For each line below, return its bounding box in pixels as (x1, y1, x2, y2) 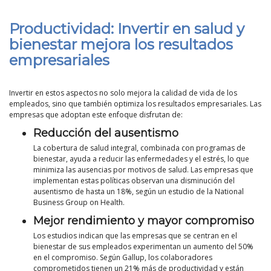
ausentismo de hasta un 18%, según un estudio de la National (33, 186, 244, 197)
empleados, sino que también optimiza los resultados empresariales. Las (9, 98, 261, 109)
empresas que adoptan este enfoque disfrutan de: (9, 109, 183, 120)
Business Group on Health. (33, 197, 125, 207)
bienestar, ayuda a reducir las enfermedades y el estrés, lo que (33, 153, 249, 164)
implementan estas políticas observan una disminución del (33, 175, 235, 186)
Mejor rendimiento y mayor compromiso (33, 214, 254, 227)
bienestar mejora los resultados (9, 36, 233, 54)
